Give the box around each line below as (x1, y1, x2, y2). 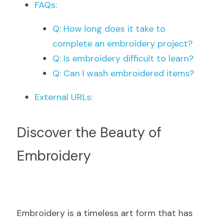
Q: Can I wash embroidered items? (53, 67, 194, 79)
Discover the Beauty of (17, 123, 162, 142)
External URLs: (35, 91, 93, 103)
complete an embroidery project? (53, 38, 193, 50)
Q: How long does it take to (53, 23, 166, 35)
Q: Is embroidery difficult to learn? (53, 53, 194, 64)
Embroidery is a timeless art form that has (17, 207, 193, 219)
